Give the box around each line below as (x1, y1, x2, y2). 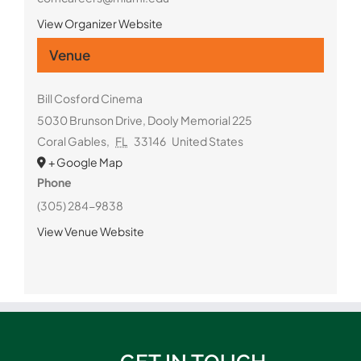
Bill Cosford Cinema (36, 90, 143, 106)
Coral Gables (36, 133, 106, 148)
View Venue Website (36, 223, 144, 239)
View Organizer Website (36, 15, 163, 31)
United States (172, 133, 244, 148)
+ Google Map (48, 154, 122, 169)
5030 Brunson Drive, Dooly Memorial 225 (36, 112, 252, 127)
